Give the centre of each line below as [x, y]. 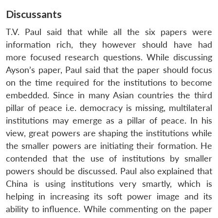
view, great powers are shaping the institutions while [109, 133]
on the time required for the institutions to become [109, 83]
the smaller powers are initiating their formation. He [109, 146]
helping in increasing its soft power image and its [109, 197]
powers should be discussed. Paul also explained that [109, 171]
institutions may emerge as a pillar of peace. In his [109, 121]
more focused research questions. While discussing [109, 57]
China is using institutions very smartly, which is [109, 184]
